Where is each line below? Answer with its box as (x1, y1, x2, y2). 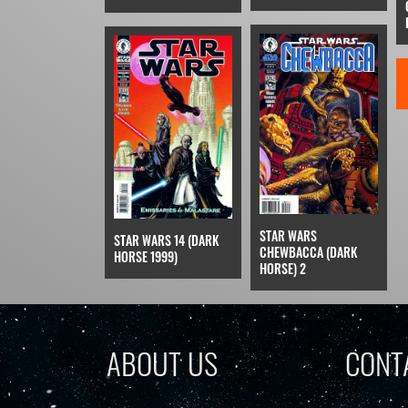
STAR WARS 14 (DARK (113, 229, 219, 250)
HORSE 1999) (113, 246, 178, 266)
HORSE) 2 (259, 259, 306, 279)
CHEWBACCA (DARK (259, 242, 357, 262)
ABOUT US (107, 341, 218, 386)
